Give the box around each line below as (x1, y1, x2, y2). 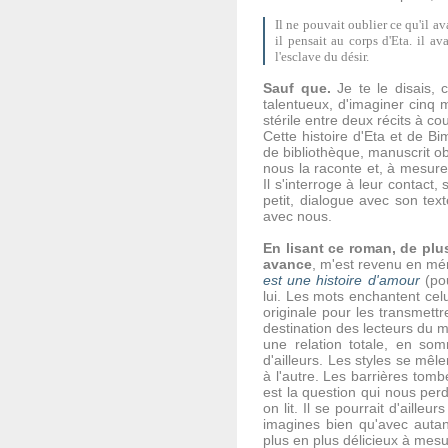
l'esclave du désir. (275, 49, 372, 64)
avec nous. (263, 208, 332, 224)
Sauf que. (263, 80, 331, 96)
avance (263, 256, 312, 272)
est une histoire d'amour (263, 272, 420, 288)
